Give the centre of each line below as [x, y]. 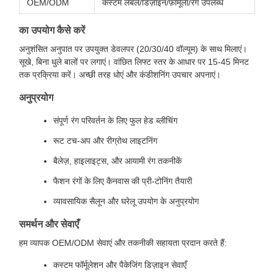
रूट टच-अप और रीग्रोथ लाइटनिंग [105, 141]
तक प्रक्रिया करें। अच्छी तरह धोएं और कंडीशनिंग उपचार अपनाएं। [120, 75]
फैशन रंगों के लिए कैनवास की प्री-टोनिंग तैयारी [123, 181]
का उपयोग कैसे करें [52, 30]
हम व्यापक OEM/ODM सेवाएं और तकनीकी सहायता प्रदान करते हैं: [123, 243]
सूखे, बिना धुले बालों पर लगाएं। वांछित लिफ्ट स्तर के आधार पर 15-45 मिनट [134, 62]
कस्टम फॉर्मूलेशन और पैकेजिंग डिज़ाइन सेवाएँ [120, 265]
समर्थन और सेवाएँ [49, 224]
